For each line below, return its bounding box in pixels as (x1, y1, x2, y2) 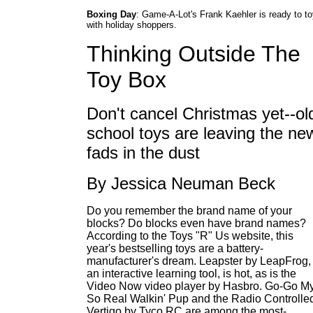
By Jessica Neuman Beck (87, 174, 275, 193)
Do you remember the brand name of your (87, 205, 292, 217)
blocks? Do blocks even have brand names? (87, 217, 306, 229)
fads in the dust (87, 143, 200, 162)
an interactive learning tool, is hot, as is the (87, 268, 296, 279)
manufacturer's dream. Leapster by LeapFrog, (87, 255, 311, 267)
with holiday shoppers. (87, 20, 177, 30)
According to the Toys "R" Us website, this (87, 230, 293, 242)
